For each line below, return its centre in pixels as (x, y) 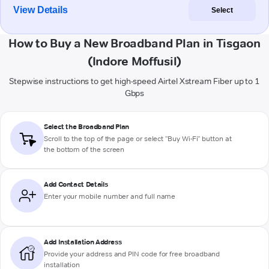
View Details (41, 10)
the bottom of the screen (84, 150)
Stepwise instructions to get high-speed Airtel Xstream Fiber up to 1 (134, 81)
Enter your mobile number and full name (110, 196)
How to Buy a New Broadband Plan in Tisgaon (134, 44)
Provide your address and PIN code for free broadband (132, 254)
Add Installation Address (83, 242)
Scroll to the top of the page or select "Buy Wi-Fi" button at (138, 139)
